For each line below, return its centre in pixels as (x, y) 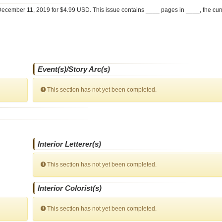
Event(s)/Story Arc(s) (74, 69)
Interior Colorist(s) (70, 188)
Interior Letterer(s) (70, 144)
